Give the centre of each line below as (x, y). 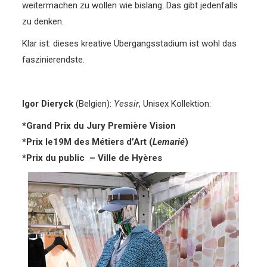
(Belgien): (94, 103)
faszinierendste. (54, 59)
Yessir (127, 103)
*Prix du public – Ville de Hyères (92, 158)
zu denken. (43, 21)
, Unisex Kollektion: (175, 103)
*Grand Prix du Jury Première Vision (99, 125)
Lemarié (169, 142)
